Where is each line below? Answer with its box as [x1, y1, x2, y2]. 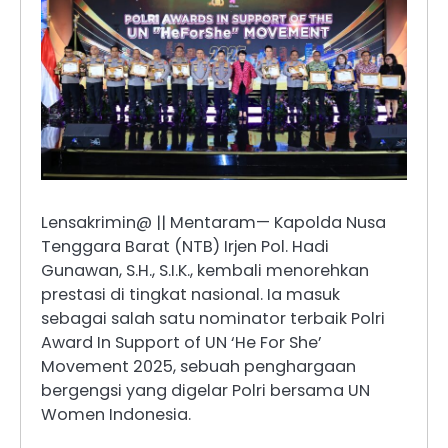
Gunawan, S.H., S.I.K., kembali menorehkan [41, 259, 369, 283]
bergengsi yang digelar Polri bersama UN [41, 379, 370, 403]
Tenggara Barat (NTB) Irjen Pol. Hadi [41, 235, 329, 259]
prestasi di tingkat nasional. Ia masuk [41, 283, 340, 307]
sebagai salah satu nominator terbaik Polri [41, 307, 385, 331]
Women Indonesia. [41, 403, 191, 427]
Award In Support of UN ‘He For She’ [41, 331, 322, 355]
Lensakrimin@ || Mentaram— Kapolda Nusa [41, 211, 386, 235]
